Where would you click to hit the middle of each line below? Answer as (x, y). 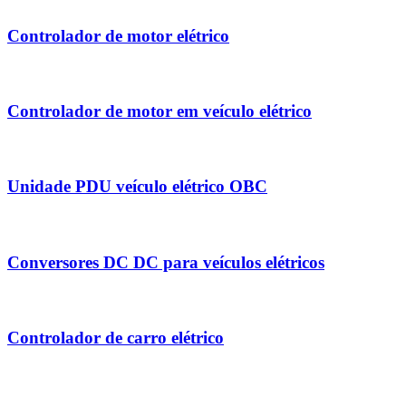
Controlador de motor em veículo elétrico (159, 111)
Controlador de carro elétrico (116, 337)
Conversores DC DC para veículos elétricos (166, 262)
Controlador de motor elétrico (118, 35)
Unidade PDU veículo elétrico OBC (137, 187)
